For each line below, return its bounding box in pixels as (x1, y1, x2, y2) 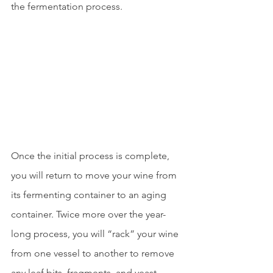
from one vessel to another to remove (11, 247, 177, 260)
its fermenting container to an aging (11, 189, 169, 201)
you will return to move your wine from (11, 169, 179, 182)
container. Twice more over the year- (11, 208, 166, 221)
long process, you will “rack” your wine (11, 228, 181, 240)
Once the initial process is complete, (11, 150, 172, 162)
